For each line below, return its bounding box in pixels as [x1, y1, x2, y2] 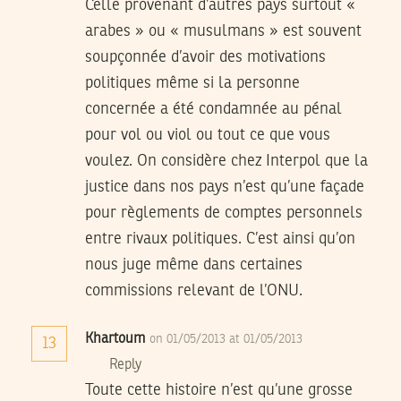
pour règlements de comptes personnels [85, 205, 363, 222]
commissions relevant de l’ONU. [85, 283, 303, 300]
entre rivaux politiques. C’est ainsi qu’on [85, 231, 355, 248]
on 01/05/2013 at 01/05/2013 [149, 333, 303, 346]
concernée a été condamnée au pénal [85, 101, 342, 118]
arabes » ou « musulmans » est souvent [85, 23, 362, 40]
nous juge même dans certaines [85, 257, 303, 274]
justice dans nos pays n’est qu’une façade [85, 179, 364, 196]
